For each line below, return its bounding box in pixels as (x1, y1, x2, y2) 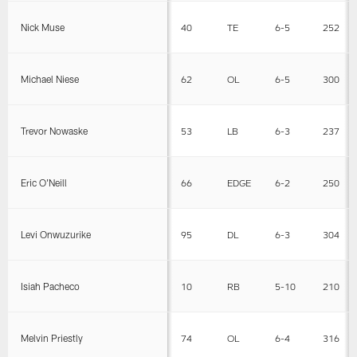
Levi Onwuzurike (21, 228, 92, 240)
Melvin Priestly (21, 331, 84, 343)
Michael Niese (21, 73, 80, 84)
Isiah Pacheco (21, 280, 80, 292)
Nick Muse (21, 21, 65, 33)
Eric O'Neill (21, 176, 68, 188)
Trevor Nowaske (21, 124, 88, 136)
